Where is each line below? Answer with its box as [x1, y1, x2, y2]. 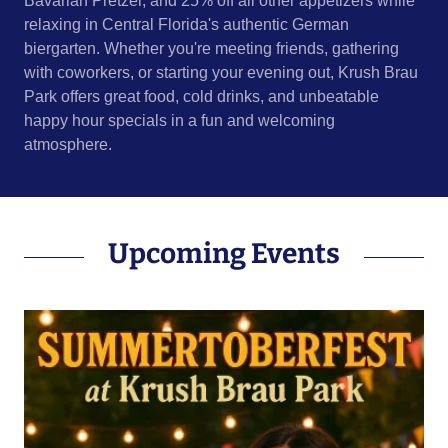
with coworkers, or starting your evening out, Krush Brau [24, 64, 418, 82]
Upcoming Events [108, 237, 340, 271]
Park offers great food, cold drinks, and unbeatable [24, 88, 379, 106]
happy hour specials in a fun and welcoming [24, 112, 335, 130]
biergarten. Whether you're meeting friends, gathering [24, 40, 399, 58]
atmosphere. [24, 136, 116, 154]
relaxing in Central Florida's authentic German [24, 16, 349, 34]
